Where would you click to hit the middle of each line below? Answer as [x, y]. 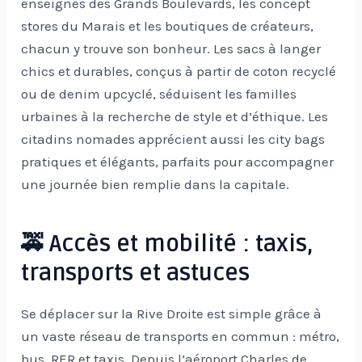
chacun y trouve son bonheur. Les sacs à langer [171, 49]
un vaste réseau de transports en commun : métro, [181, 337]
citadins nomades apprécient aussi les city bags [173, 139]
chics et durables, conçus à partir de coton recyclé [179, 72]
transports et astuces [136, 274]
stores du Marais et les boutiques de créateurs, [168, 26]
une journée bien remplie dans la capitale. [156, 185]
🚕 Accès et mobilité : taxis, [168, 244]
